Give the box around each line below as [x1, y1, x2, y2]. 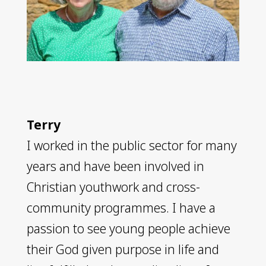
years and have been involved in [26, 157, 204, 175]
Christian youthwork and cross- [26, 178, 200, 195]
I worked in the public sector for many [26, 137, 237, 154]
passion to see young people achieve [26, 220, 230, 237]
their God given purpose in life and [26, 240, 219, 258]
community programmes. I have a [26, 199, 216, 216]
